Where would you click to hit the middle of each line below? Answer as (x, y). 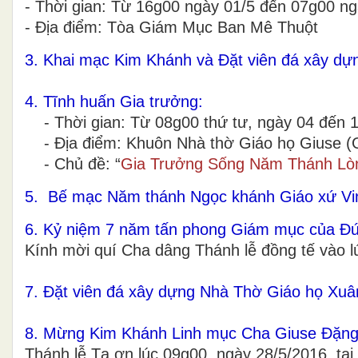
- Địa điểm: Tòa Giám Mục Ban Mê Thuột (171, 27)
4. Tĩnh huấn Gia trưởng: (114, 101)
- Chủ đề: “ (73, 163)
